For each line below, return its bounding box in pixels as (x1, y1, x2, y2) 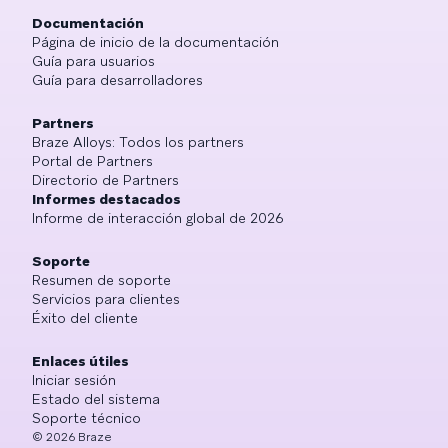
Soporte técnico (32, 408, 141, 427)
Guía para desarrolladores (32, 70, 203, 89)
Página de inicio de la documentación (32, 32, 279, 51)
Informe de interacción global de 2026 (32, 208, 284, 227)
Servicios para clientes (32, 289, 180, 308)
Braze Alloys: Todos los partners (32, 132, 244, 151)
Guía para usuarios (32, 51, 155, 70)
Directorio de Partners (32, 170, 179, 189)
